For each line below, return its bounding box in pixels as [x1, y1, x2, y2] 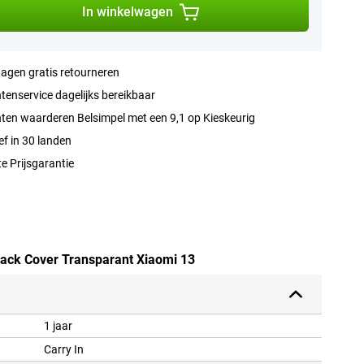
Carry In [44, 343, 84, 357]
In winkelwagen [81, 4, 173, 19]
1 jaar [44, 319, 72, 333]
